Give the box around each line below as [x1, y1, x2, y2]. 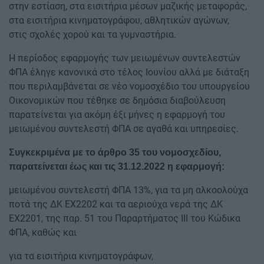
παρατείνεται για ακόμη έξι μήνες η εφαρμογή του [9, 108, 225, 120]
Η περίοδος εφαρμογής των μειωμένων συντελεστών [9, 52, 240, 64]
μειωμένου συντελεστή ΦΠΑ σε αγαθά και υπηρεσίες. [9, 123, 239, 134]
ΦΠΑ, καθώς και [9, 226, 77, 238]
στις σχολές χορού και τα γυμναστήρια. [9, 28, 176, 40]
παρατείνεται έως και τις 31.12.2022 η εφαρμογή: [9, 161, 225, 171]
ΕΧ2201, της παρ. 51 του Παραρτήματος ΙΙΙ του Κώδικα [9, 212, 240, 224]
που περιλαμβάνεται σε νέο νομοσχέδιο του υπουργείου [9, 80, 250, 92]
